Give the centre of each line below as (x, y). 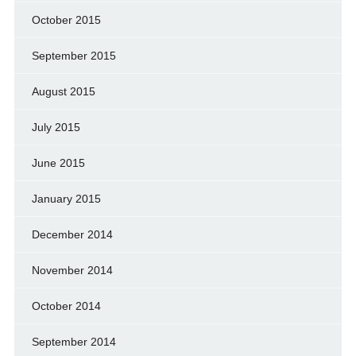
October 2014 (66, 306)
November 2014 (72, 270)
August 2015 (63, 91)
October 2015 (66, 19)
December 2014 (72, 234)
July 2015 (56, 127)
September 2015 (74, 55)
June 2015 (58, 163)
